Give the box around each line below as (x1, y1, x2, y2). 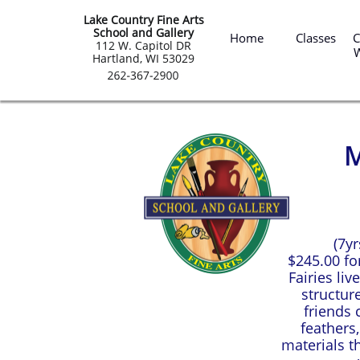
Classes (296, 30, 336, 46)
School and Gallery (93, 25, 194, 40)
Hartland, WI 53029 (92, 51, 194, 66)
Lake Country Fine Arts (83, 12, 204, 27)
